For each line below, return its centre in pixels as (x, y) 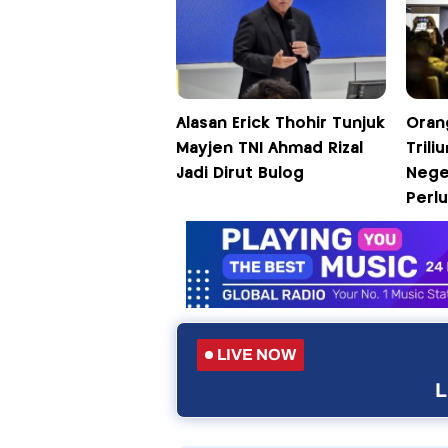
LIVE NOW (256, 354)
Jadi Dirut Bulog (239, 174)
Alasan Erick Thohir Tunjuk (280, 124)
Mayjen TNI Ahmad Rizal (269, 149)
